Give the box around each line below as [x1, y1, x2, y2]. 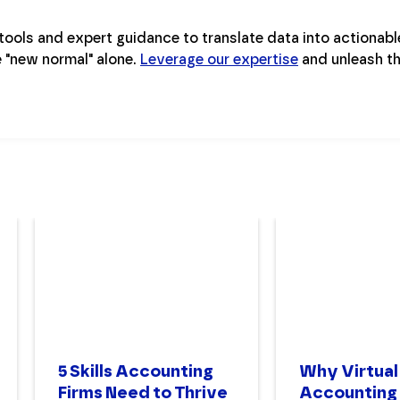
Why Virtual [299, 361, 398, 382]
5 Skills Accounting [58, 361, 213, 382]
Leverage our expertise [140, 50, 298, 68]
